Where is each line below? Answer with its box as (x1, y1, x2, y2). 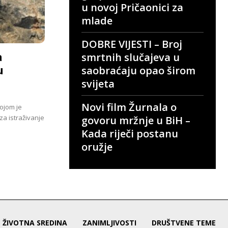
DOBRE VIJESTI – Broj (81, 37, 182, 51)
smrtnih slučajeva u (81, 50, 180, 65)
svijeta (81, 77, 115, 91)
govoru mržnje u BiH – (81, 113, 190, 128)
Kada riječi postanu (81, 127, 178, 141)
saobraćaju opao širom (81, 64, 195, 78)
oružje (81, 140, 112, 154)
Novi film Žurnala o (81, 100, 177, 115)
